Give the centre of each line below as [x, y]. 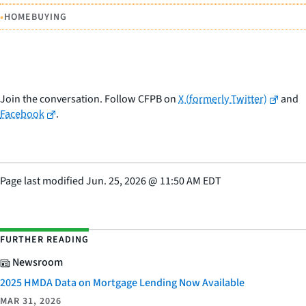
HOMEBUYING [36, 17]
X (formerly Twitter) [223, 99]
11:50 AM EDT [191, 181]
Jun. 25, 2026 [116, 181]
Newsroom [37, 263]
